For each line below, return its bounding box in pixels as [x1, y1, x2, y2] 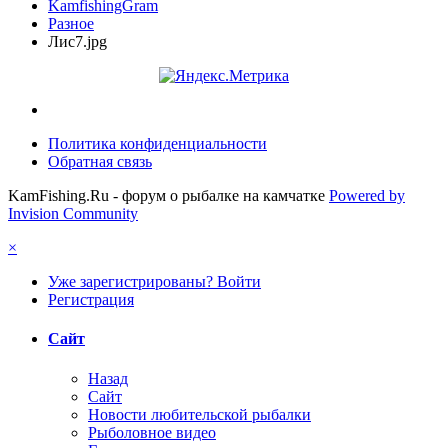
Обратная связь [48, 153, 152, 171]
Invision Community [8, 205, 138, 223]
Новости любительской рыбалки [88, 405, 311, 423]
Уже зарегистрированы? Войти [48, 273, 261, 291]
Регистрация [48, 291, 134, 309]
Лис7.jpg [48, 33, 107, 51]
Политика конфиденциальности [48, 135, 267, 153]
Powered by [329, 187, 405, 205]
